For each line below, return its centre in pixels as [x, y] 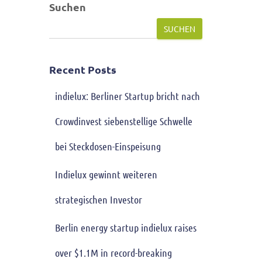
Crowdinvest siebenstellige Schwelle [123, 121]
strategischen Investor [98, 199]
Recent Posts [82, 69]
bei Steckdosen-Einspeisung [108, 146]
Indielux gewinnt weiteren [106, 174]
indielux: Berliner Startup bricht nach [127, 96]
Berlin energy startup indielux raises [125, 227]
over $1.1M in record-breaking [113, 253]
